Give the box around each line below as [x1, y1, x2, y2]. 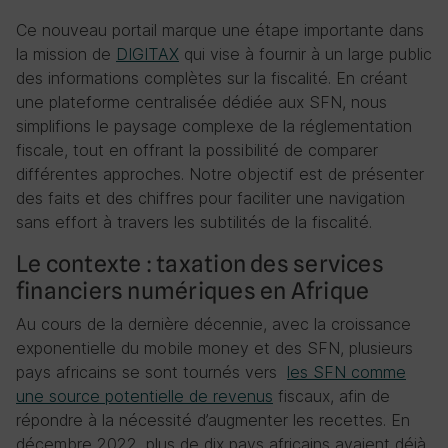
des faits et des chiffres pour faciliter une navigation [16, 188, 405, 208]
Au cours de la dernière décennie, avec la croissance [16, 314, 411, 334]
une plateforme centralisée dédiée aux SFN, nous [16, 92, 387, 112]
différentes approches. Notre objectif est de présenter [16, 164, 424, 184]
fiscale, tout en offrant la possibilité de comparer [16, 140, 378, 160]
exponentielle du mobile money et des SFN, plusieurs [16, 338, 413, 358]
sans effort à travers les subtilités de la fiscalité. [16, 212, 372, 232]
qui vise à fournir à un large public [179, 44, 432, 64]
